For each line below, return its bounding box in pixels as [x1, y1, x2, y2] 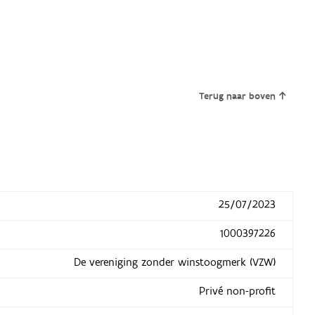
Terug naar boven [199, 90, 276, 103]
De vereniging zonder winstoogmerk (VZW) [73, 255, 276, 270]
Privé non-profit [198, 284, 276, 299]
